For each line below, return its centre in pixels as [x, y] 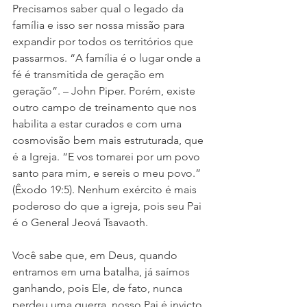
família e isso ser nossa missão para [100, 25]
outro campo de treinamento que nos [106, 108]
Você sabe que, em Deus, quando [96, 256]
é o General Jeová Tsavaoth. [80, 223]
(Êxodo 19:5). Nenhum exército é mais [106, 190]
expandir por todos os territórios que [104, 42]
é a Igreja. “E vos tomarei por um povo [108, 157]
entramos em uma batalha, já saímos [102, 272]
